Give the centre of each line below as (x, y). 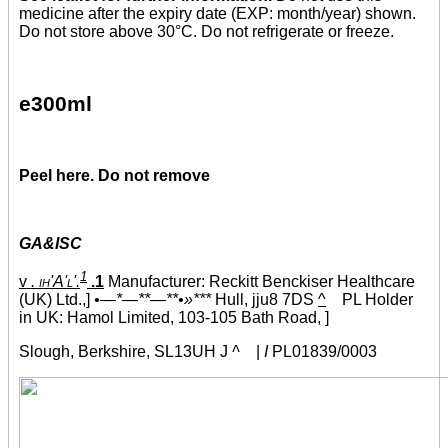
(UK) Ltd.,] (56, 300)
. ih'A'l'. (55, 282)
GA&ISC (50, 244)
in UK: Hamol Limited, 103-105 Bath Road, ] (174, 318)
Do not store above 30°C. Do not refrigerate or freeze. (206, 31)
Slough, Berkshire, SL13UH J (125, 352)
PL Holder (369, 300)
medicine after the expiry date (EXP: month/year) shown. (217, 13)
